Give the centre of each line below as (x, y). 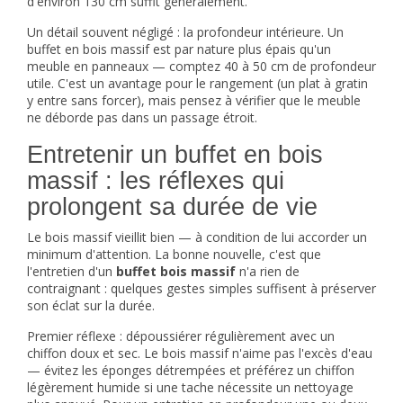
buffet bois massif (176, 271)
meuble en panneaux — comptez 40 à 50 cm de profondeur (201, 66)
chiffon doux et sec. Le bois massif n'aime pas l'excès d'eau (200, 353)
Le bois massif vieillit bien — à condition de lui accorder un (197, 237)
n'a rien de (268, 271)
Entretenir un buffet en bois (175, 155)
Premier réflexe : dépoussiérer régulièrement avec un (181, 336)
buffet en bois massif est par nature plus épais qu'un (179, 49)
